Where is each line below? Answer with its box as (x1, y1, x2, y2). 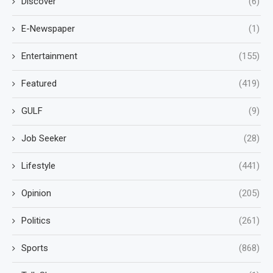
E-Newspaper (21, 23, 75, 34)
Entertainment (21, 50, 77, 62)
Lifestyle (21, 160, 55, 171)
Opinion (21, 187, 51, 199)
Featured (21, 77, 57, 89)
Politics (21, 214, 51, 226)
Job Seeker (21, 132, 66, 144)
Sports (21, 242, 48, 253)
